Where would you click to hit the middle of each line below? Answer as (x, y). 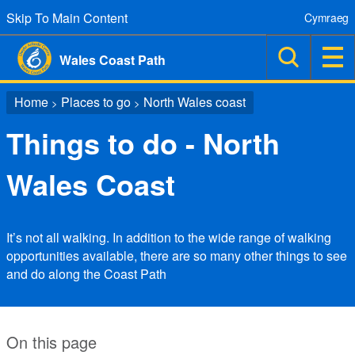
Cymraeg (326, 17)
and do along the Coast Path (86, 274)
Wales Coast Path (112, 60)
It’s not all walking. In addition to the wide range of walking (169, 237)
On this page (52, 342)
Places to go (96, 102)
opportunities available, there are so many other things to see (177, 256)
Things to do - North (143, 143)
